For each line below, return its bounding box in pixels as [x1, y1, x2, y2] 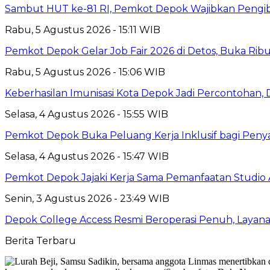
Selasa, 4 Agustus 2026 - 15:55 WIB [5, 108, 168, 121]
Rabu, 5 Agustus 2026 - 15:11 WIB [5, 24, 160, 36]
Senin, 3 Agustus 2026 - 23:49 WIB [5, 193, 169, 205]
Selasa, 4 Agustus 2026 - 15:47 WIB [5, 151, 169, 163]
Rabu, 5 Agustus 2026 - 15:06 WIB [5, 66, 165, 78]
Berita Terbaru [5, 235, 76, 247]
